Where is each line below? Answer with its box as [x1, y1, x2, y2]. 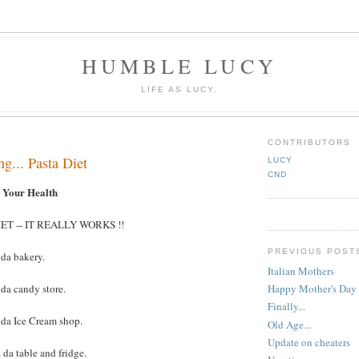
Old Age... [268, 317, 311, 332]
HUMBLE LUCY [81, 52, 278, 79]
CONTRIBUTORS [268, 137, 352, 147]
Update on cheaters [268, 334, 350, 349]
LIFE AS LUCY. [140, 84, 219, 94]
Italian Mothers [268, 263, 334, 278]
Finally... [268, 299, 305, 314]
